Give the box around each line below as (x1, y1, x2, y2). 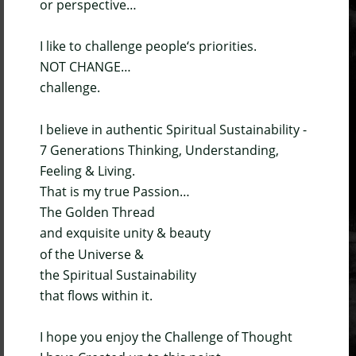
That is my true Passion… (40, 183, 190, 201)
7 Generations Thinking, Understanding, (40, 141, 282, 159)
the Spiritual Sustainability (40, 265, 199, 284)
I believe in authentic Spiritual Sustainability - (40, 120, 310, 138)
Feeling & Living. (40, 161, 135, 180)
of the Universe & (40, 245, 147, 263)
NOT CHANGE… (40, 58, 131, 76)
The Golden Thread (40, 203, 158, 222)
